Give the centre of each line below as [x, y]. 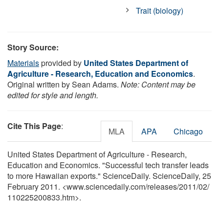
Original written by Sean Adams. [64, 84]
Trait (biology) [160, 10]
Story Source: [33, 47]
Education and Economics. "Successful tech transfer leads [108, 165]
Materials [23, 63]
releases [162, 186]
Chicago [188, 131]
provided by [61, 63]
